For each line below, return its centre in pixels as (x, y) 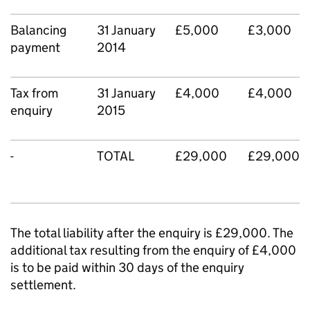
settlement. (43, 285)
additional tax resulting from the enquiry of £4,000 (153, 250)
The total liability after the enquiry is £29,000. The (152, 233)
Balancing (38, 30)
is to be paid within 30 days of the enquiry (127, 267)
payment (35, 47)
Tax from (34, 93)
